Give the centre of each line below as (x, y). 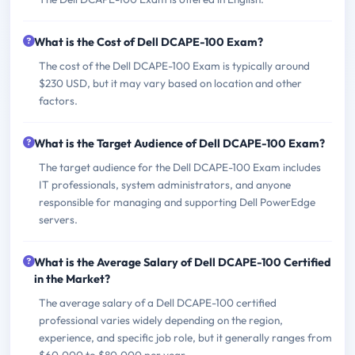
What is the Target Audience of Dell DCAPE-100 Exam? (179, 143)
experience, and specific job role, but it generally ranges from (185, 337)
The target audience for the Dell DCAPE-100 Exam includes (180, 167)
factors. (58, 100)
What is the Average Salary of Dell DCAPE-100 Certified (183, 262)
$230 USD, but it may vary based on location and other (170, 83)
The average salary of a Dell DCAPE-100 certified (158, 302)
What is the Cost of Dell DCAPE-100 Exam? (149, 42)
